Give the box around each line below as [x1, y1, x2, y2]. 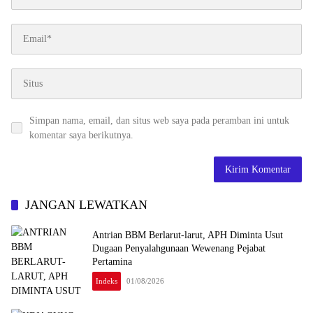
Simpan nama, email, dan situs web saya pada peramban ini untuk [29, 115, 289, 126]
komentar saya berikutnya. [29, 129, 133, 140]
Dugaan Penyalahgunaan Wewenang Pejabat [92, 243, 265, 254]
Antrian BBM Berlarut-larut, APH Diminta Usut [92, 230, 283, 241]
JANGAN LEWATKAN [25, 197, 147, 212]
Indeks [96, 277, 117, 286]
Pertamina [92, 256, 135, 268]
